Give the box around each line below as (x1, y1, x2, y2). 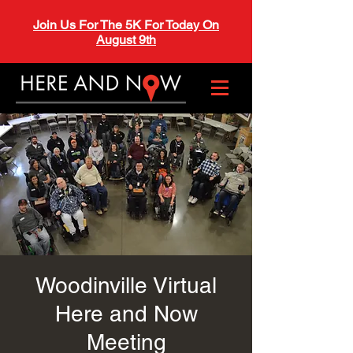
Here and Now (54, 301, 198, 326)
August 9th (96, 32, 156, 47)
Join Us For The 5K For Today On (33, 17, 219, 32)
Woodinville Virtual (35, 273, 217, 298)
